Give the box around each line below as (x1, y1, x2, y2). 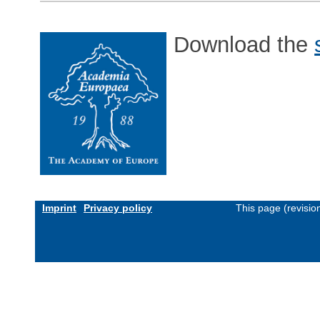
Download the (174, 32, 315, 58)
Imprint (42, 201, 76, 214)
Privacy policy (84, 201, 152, 214)
